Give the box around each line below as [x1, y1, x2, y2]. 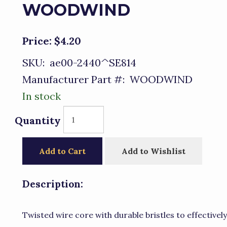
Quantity [15, 114, 61, 127]
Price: [22, 34, 52, 47]
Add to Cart [39, 146, 86, 156]
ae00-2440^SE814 [45, 56, 136, 69]
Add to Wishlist [122, 146, 185, 156]
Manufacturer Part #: [22, 73, 125, 86]
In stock [22, 90, 61, 102]
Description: [22, 178, 83, 190]
